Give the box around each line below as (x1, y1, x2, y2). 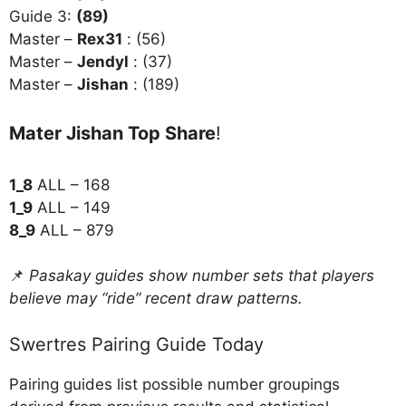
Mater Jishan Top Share (9, 121, 216, 144)
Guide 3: (9, 7, 76, 26)
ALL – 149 (33, 198, 111, 217)
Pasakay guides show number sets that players (29, 266, 374, 285)
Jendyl (77, 53, 129, 72)
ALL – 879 (35, 220, 114, 239)
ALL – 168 (33, 175, 110, 194)
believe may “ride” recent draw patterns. (9, 289, 303, 308)
